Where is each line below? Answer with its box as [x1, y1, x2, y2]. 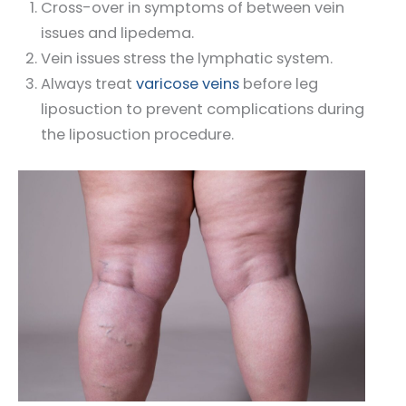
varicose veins [131, 73, 239, 95]
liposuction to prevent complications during [40, 99, 364, 121]
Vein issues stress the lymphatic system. [40, 48, 333, 70]
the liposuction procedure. [40, 124, 234, 146]
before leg [238, 73, 318, 95]
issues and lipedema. [40, 23, 194, 44]
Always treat [40, 73, 132, 95]
